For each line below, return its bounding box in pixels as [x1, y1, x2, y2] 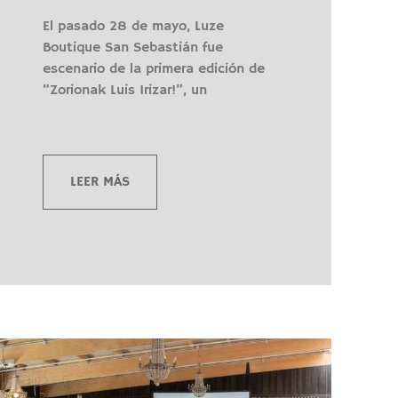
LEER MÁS [70, 172, 131, 191]
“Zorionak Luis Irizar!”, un [43, 81, 208, 99]
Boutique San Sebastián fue [43, 38, 224, 57]
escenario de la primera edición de [43, 60, 266, 78]
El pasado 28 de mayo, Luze [43, 17, 225, 36]
